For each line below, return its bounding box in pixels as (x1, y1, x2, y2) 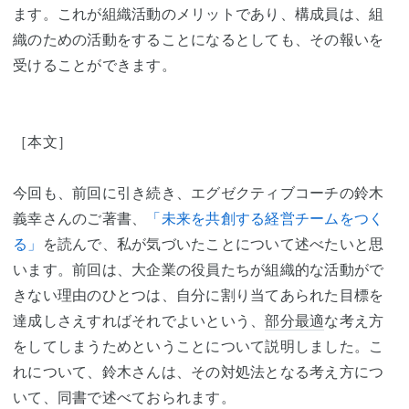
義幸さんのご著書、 (13, 209, 147, 227)
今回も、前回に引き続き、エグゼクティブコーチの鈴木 (13, 184, 384, 202)
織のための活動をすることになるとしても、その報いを (13, 30, 384, 48)
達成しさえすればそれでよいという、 (13, 311, 266, 330)
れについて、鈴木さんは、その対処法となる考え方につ (13, 362, 384, 381)
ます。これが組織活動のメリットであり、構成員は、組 (13, 5, 384, 23)
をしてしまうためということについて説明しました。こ (13, 337, 384, 355)
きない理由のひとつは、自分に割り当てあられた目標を (13, 286, 384, 304)
